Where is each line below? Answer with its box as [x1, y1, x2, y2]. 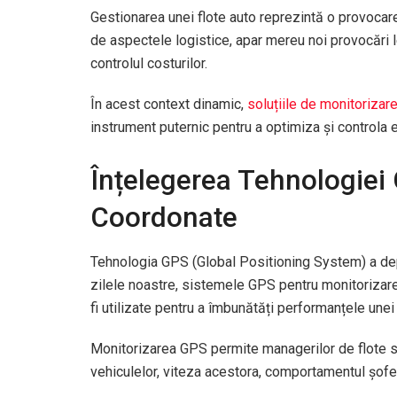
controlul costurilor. [90, 55, 207, 72]
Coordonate [90, 200, 237, 234]
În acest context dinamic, [90, 96, 247, 113]
